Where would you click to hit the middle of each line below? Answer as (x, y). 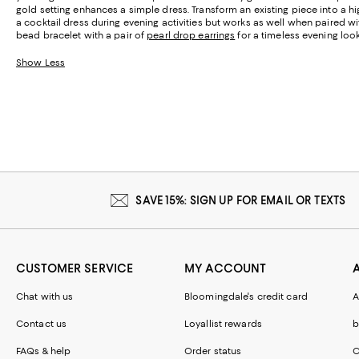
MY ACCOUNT (226, 268)
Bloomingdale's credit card (246, 296)
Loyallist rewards (223, 323)
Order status (213, 351)
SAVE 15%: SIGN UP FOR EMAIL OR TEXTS (241, 200)
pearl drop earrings (191, 35)
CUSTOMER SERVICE (75, 268)
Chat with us (45, 296)
